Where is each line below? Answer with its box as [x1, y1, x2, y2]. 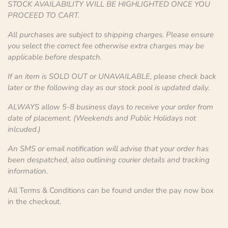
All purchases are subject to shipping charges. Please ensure [8, 30, 214, 40]
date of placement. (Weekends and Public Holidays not [8, 113, 196, 123]
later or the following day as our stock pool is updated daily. [8, 82, 210, 93]
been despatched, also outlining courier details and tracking [8, 155, 210, 165]
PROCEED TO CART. [8, 10, 79, 20]
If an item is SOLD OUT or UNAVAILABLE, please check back [8, 71, 216, 81]
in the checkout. [8, 196, 61, 207]
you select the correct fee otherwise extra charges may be [8, 41, 204, 51]
